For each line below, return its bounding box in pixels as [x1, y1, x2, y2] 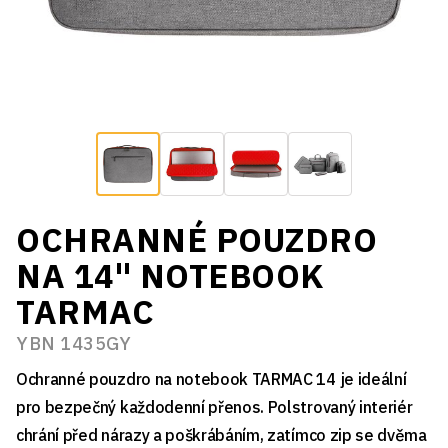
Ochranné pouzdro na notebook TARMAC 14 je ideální [16, 369, 407, 390]
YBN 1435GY [16, 332, 131, 356]
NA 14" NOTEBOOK [16, 254, 324, 298]
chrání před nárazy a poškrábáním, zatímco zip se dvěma [16, 425, 427, 446]
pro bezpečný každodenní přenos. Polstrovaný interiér [16, 397, 413, 418]
